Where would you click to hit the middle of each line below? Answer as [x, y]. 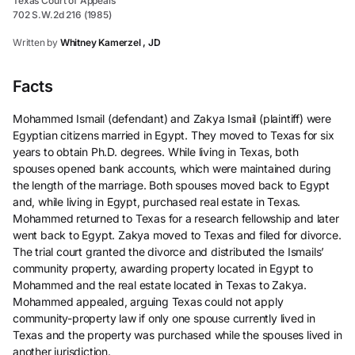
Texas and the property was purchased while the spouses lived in [177, 335]
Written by [36, 42]
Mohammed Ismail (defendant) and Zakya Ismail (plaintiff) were [172, 118]
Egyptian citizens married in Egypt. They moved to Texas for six [174, 135]
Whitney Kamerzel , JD [110, 42]
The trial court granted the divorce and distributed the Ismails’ [169, 252]
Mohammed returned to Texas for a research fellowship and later [176, 218]
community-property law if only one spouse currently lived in [164, 318]
